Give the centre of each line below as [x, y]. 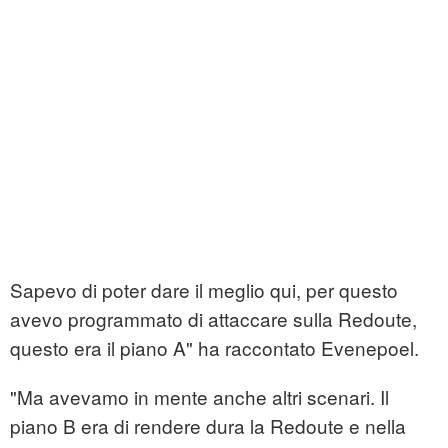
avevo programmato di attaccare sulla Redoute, [213, 319]
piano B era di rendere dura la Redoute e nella [208, 426]
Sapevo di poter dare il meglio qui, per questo [204, 290]
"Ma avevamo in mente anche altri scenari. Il [199, 397]
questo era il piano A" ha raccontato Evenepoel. [214, 348]
